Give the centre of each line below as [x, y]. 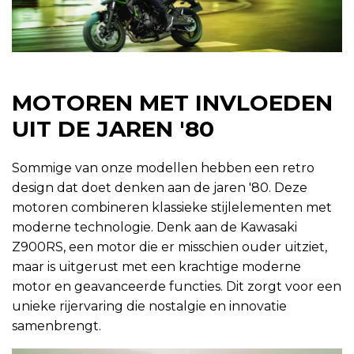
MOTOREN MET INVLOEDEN [172, 103]
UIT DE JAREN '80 [113, 129]
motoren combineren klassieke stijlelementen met [172, 208]
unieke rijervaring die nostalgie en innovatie [149, 307]
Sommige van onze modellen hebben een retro [163, 168]
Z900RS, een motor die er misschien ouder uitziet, [169, 247]
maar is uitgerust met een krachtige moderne [156, 267]
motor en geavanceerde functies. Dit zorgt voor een [177, 287]
